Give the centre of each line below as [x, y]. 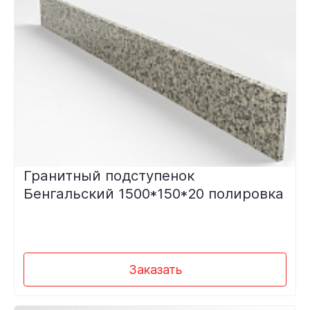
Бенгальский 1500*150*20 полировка [153, 193]
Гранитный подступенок [109, 175]
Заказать [155, 269]
